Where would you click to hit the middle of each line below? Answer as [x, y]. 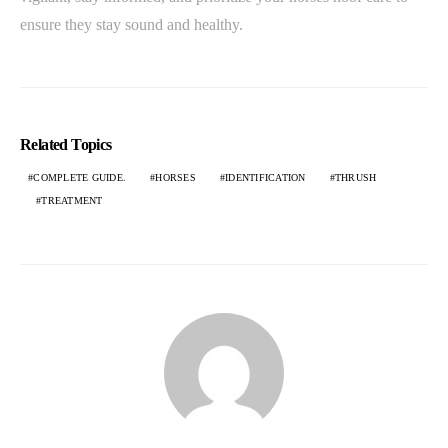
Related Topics [66, 144]
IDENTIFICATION [265, 177]
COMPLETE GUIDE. [79, 177]
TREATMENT [72, 200]
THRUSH [355, 177]
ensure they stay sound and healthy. [131, 24]
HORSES [175, 177]
